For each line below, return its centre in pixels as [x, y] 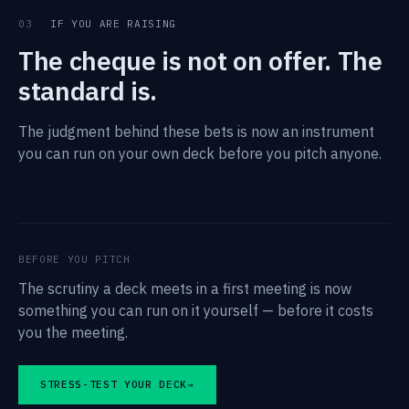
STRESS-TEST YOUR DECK [114, 384]
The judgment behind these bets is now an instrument [196, 131]
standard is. [88, 91]
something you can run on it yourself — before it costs [196, 310]
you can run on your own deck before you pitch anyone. [200, 153]
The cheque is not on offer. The [200, 61]
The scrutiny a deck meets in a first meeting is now [185, 288]
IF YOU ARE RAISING [110, 24]
